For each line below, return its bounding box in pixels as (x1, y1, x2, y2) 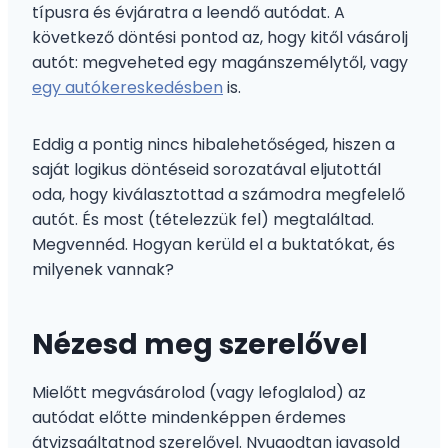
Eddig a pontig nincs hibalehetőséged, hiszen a (32, 132, 395, 156)
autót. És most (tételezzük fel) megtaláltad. (32, 207, 374, 231)
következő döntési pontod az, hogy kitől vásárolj (32, 25, 408, 49)
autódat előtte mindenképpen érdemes (32, 405, 346, 429)
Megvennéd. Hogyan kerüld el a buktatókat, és (32, 232, 395, 256)
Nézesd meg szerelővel (32, 324, 368, 364)
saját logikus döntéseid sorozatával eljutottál (32, 157, 381, 181)
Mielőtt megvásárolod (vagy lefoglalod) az (32, 380, 366, 404)
